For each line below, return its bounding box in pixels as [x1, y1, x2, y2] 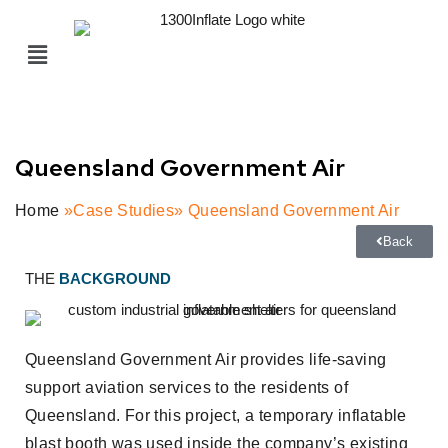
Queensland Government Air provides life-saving [25, 351, 387, 369]
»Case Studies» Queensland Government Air [64, 202, 400, 220]
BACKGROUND [59, 270, 171, 288]
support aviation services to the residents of [25, 379, 348, 397]
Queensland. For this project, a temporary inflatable [25, 407, 407, 425]
